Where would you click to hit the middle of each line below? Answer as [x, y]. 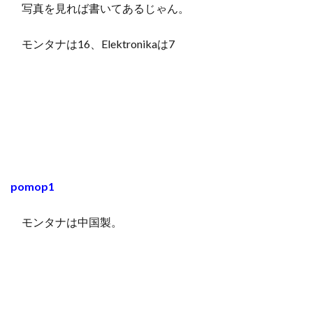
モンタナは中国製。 [66, 221]
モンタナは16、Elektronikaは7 [93, 43]
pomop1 [32, 186]
